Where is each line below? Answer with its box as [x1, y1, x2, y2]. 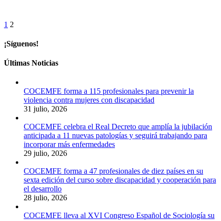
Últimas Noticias [4, 59, 58, 68]
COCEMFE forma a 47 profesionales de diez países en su [24, 167, 203, 176]
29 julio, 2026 [24, 149, 67, 158]
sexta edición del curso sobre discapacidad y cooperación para [24, 176, 216, 184]
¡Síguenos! [4, 39, 38, 48]
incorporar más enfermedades [24, 140, 115, 149]
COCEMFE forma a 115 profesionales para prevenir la [24, 87, 194, 96]
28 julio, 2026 [24, 193, 67, 202]
